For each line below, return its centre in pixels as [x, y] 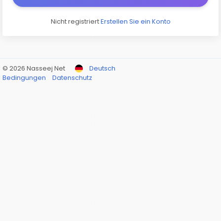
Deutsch [102, 68]
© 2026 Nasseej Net [34, 68]
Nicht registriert [75, 21]
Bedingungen [25, 78]
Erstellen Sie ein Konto [135, 21]
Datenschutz [72, 78]
